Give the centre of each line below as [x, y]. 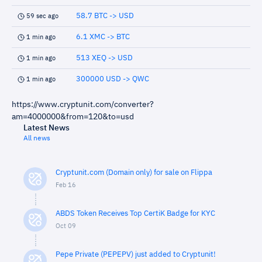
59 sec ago [42, 16]
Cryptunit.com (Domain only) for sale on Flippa [134, 173]
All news [37, 139]
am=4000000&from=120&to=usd [73, 117]
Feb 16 [66, 185]
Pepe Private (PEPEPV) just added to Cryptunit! [136, 255]
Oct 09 [66, 226]
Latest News [46, 128]
